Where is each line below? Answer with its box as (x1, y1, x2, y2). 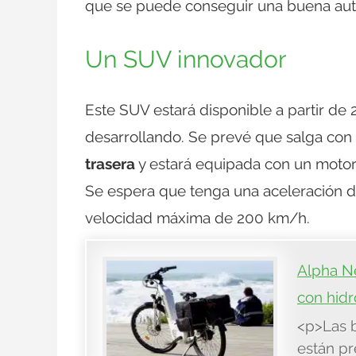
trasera (85, 155, 135, 173)
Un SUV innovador (85, 45, 287, 74)
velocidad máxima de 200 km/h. (85, 209, 310, 227)
